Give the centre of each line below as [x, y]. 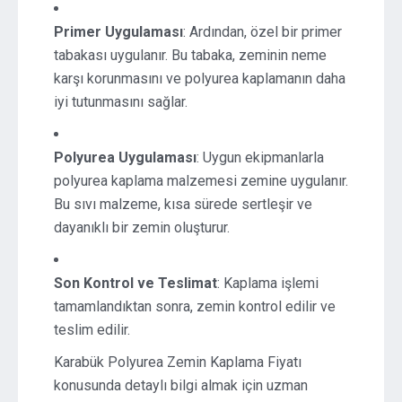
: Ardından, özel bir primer [262, 32]
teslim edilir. [92, 330]
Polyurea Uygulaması [125, 157]
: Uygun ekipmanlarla [260, 157]
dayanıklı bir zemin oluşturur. [142, 227]
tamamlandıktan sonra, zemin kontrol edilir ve [195, 306]
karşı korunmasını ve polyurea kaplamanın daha [200, 79]
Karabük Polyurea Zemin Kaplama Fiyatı [178, 362]
